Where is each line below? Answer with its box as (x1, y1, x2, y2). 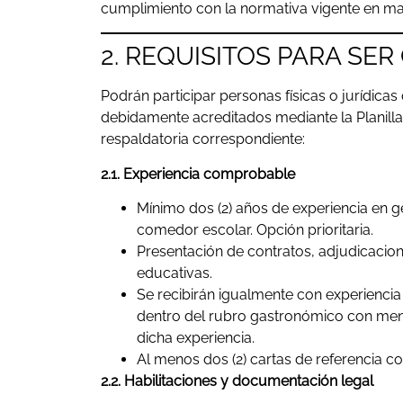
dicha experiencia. (137, 328, 255, 346)
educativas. (137, 264, 212, 282)
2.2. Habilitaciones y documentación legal (101, 372, 373, 390)
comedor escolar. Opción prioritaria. (137, 220, 373, 238)
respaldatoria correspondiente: (101, 130, 305, 148)
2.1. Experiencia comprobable (101, 165, 295, 183)
